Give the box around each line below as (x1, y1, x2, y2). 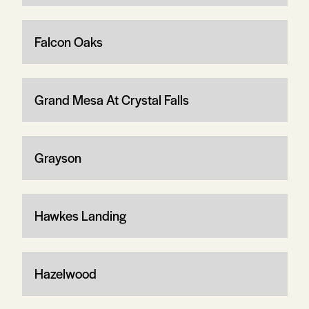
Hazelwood (34, 263, 97, 283)
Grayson (34, 148, 81, 167)
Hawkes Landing (34, 206, 126, 225)
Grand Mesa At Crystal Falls (34, 90, 189, 109)
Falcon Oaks (34, 32, 103, 51)
